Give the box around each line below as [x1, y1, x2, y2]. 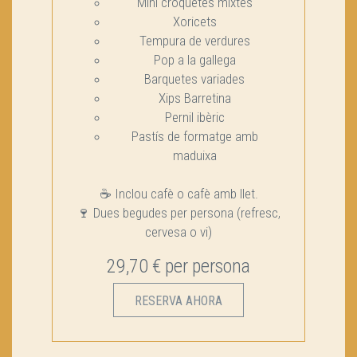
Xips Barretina [158, 90, 231, 106]
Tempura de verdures [139, 33, 250, 49]
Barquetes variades [144, 71, 245, 87]
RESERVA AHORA [135, 293, 222, 308]
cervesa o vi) [145, 224, 212, 240]
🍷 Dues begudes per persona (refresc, [76, 205, 280, 221]
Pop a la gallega [153, 52, 236, 68]
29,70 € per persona [107, 255, 250, 277]
